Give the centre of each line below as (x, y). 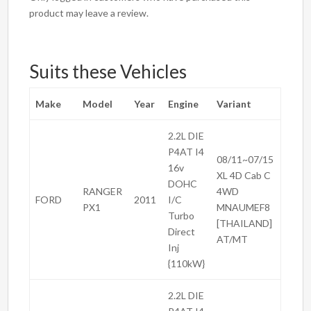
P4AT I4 (186, 152)
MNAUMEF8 (244, 208)
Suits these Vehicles (108, 72)
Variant (234, 104)
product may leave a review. (89, 13)
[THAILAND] (245, 224)
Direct (182, 232)
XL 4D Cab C (244, 176)
